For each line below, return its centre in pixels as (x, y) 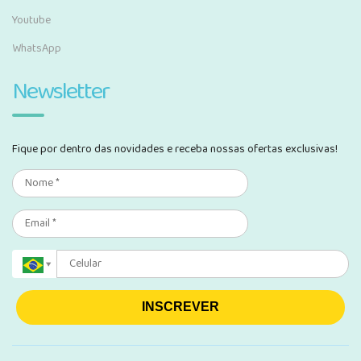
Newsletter (60, 91)
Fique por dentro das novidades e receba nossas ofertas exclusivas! (175, 149)
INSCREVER (180, 307)
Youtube (31, 20)
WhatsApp (37, 48)
